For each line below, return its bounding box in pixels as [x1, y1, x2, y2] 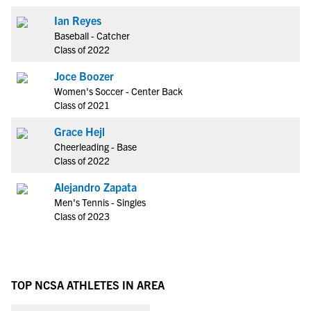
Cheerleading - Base [54, 140, 137, 153]
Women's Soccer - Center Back [54, 85, 183, 97]
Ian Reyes [54, 13, 101, 27]
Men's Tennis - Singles [54, 196, 146, 208]
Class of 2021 [54, 99, 110, 111]
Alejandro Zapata [54, 180, 137, 194]
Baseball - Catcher [54, 29, 130, 42]
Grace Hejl [54, 124, 105, 138]
